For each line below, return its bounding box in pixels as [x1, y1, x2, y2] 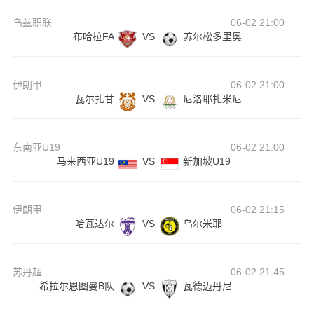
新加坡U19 [182, 156, 231, 168]
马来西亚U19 [56, 156, 114, 168]
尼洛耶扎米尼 [182, 93, 242, 105]
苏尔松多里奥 [182, 31, 242, 43]
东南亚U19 [12, 142, 60, 153]
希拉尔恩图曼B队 [39, 280, 114, 292]
